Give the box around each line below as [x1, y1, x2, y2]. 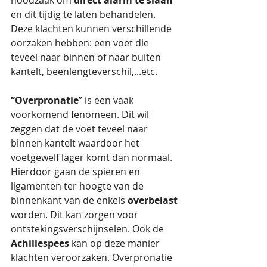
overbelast [128, 193, 180, 207]
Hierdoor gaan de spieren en [11, 164, 142, 178]
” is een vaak [79, 93, 136, 107]
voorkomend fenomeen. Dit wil [11, 107, 151, 121]
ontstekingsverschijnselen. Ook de [11, 222, 166, 235]
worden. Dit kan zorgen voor [11, 207, 141, 221]
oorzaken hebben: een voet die [11, 36, 151, 49]
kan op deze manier [69, 236, 162, 250]
